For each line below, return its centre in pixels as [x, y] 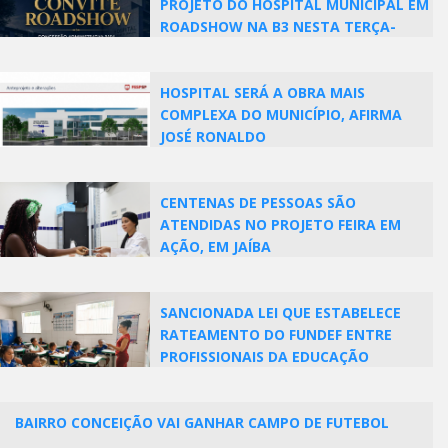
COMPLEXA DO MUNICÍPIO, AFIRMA [281, 114]
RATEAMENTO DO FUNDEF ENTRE [276, 334]
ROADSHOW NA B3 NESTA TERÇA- [278, 26]
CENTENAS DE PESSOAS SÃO [258, 202]
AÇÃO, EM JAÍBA [215, 246]
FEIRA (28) [194, 48]
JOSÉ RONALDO [213, 136]
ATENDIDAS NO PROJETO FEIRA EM [280, 224]
